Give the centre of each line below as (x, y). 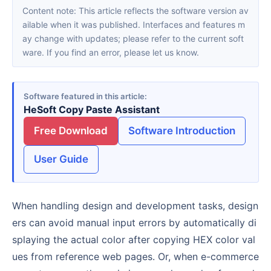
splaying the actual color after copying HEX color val (134, 239)
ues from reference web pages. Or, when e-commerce (135, 256)
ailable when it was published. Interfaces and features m (134, 24)
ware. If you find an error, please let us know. (111, 52)
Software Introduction (182, 131)
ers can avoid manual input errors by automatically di (134, 222)
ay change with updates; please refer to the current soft (133, 38)
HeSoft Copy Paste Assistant (92, 110)
